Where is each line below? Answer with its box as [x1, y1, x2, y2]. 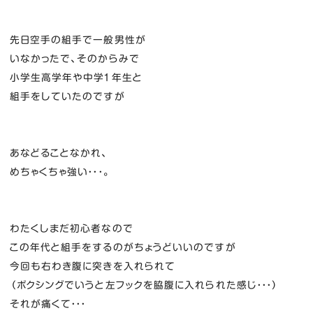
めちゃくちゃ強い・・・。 [9, 167, 110, 177]
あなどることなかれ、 [9, 148, 108, 159]
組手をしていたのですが [9, 92, 125, 102]
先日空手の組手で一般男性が [9, 35, 146, 45]
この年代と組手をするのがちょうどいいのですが [9, 242, 236, 253]
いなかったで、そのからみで [9, 54, 140, 64]
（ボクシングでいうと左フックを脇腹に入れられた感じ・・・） [9, 280, 279, 291]
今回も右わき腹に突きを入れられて [9, 261, 176, 272]
